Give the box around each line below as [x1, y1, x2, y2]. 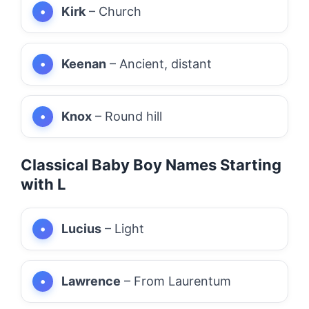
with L [21, 175, 66, 193]
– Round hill [92, 108, 162, 123]
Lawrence [61, 273, 121, 288]
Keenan [61, 56, 106, 71]
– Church [86, 3, 141, 19]
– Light [101, 221, 144, 236]
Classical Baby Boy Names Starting [21, 155, 281, 174]
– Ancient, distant [106, 56, 212, 71]
